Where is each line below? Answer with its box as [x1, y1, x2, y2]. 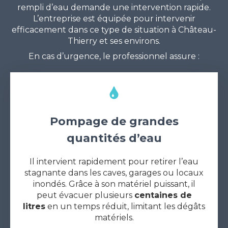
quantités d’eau [66, 131, 162, 145]
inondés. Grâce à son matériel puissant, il [33, 179, 195, 189]
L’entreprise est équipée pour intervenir [33, 13, 195, 23]
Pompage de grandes [49, 114, 179, 128]
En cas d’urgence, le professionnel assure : [28, 51, 199, 61]
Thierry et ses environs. [68, 36, 160, 46]
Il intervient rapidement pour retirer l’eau [30, 156, 198, 166]
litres [23, 201, 45, 211]
